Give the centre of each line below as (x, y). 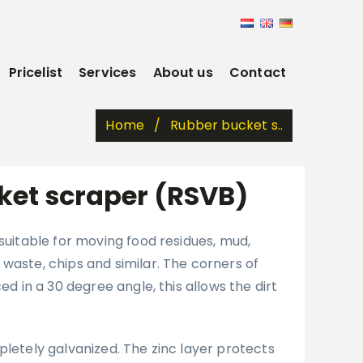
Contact (257, 73)
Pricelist (36, 73)
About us (183, 73)
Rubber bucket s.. (226, 126)
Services (108, 73)
